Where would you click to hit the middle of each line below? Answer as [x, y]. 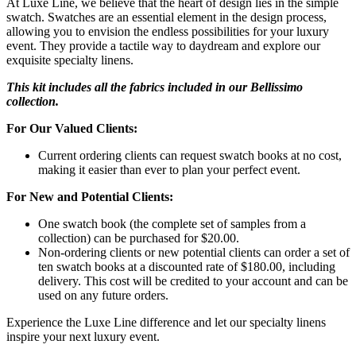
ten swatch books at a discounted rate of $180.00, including [187, 266]
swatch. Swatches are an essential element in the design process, [166, 17]
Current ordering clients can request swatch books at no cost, [190, 155]
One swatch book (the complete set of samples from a [172, 223]
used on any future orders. [103, 295]
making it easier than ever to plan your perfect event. [169, 169]
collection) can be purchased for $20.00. [139, 238]
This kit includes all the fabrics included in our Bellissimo [155, 87]
